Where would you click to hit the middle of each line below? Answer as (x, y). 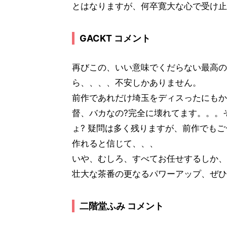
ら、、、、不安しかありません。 (137, 83)
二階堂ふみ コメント (122, 206)
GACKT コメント (115, 38)
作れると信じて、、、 (115, 143)
